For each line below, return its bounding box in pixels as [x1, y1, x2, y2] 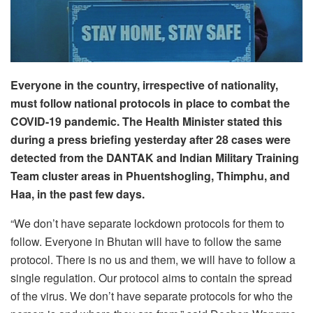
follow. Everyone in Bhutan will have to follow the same [10, 233, 282, 249]
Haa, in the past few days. [10, 185, 147, 202]
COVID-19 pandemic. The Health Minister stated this [10, 112, 282, 129]
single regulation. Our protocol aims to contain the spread [10, 269, 292, 286]
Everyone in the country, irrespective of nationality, [10, 76, 278, 93]
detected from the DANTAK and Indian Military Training [10, 149, 299, 166]
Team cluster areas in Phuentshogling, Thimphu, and [10, 167, 290, 184]
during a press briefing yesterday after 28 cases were [10, 131, 291, 147]
